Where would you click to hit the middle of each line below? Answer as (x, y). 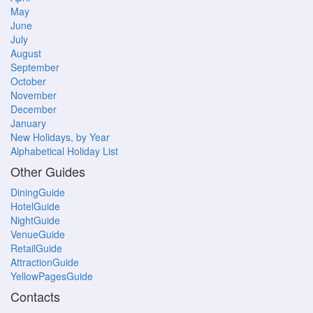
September (35, 67)
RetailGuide (36, 248)
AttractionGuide (45, 262)
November (34, 95)
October (28, 81)
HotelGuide (35, 206)
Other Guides (48, 171)
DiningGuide (38, 192)
